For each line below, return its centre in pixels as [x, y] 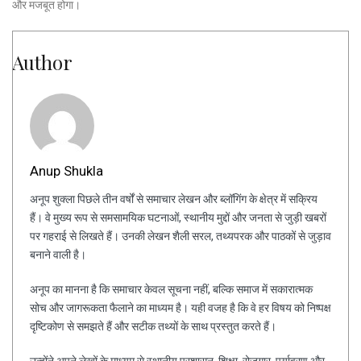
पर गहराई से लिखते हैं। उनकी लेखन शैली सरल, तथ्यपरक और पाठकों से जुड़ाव [180, 236]
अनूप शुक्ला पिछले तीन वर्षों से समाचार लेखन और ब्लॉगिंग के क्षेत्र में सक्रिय [174, 199]
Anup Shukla [66, 170]
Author [42, 62]
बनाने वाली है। [58, 254]
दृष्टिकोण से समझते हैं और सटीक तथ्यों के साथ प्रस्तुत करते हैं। [153, 326]
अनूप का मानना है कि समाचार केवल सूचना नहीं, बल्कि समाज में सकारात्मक [171, 289]
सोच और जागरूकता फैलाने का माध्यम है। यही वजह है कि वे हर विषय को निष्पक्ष [180, 307]
